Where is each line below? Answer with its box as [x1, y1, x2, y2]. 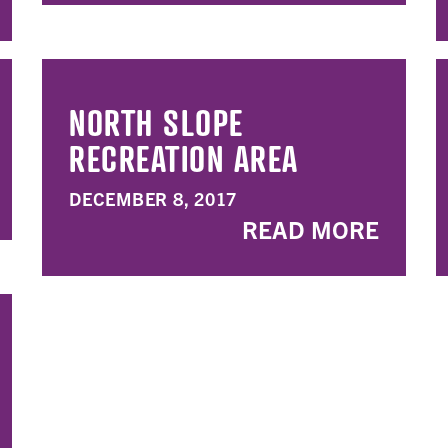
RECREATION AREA [69, 136, 299, 180]
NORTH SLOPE [69, 100, 244, 144]
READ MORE [242, 214, 379, 244]
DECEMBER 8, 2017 [69, 187, 237, 210]
